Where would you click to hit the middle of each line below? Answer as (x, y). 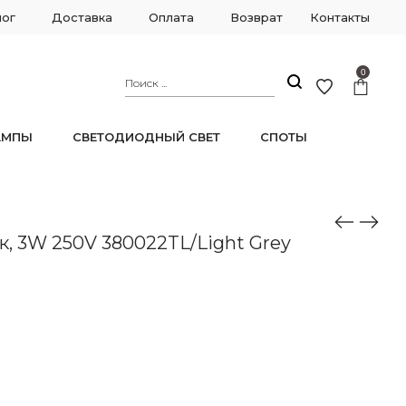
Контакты (340, 17)
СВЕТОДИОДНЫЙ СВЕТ (146, 137)
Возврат (256, 17)
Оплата (171, 17)
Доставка (82, 17)
